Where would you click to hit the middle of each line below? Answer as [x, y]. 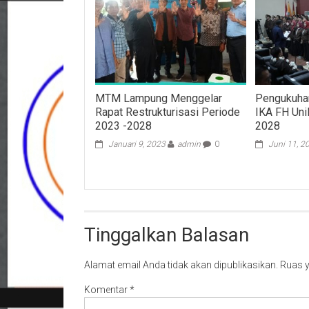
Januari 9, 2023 [137, 144]
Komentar [107, 289]
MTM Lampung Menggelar [159, 98]
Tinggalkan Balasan [167, 235]
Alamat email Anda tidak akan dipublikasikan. [181, 265]
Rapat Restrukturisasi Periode [168, 112]
